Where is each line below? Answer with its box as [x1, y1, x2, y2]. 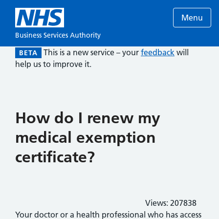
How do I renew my [15, 109, 160, 127]
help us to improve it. [15, 59, 91, 69]
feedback [141, 47, 175, 57]
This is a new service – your [44, 47, 141, 57]
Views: [145, 198, 170, 208]
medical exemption [15, 128, 156, 147]
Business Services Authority [15, 31, 101, 40]
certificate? [15, 148, 95, 166]
